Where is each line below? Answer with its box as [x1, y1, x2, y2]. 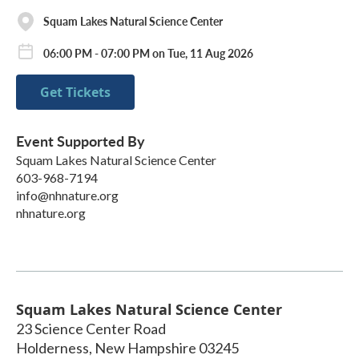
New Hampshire [95, 339, 196, 357]
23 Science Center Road [16, 320, 166, 338]
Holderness [16, 339, 89, 357]
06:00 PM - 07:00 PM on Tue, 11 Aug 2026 [43, 44, 253, 61]
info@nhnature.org [16, 188, 119, 204]
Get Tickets [40, 83, 111, 102]
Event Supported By [16, 131, 145, 151]
